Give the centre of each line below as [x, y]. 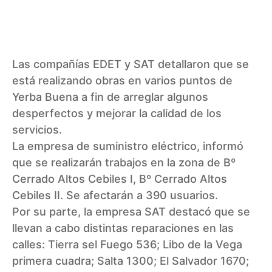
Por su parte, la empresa [78, 212]
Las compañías [53, 64]
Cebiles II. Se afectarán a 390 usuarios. [115, 195]
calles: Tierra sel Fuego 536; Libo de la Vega [127, 245]
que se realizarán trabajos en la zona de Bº [124, 163]
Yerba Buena [45, 97]
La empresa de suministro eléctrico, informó [128, 146]
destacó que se [208, 212]
